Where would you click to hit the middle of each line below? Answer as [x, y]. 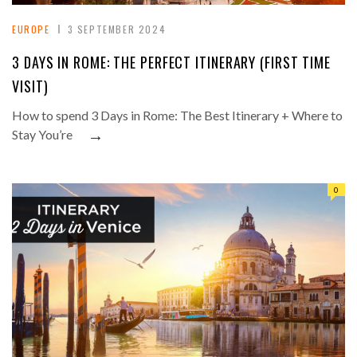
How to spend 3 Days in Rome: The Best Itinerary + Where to [177, 116]
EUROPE [31, 29]
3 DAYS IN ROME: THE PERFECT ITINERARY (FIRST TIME [172, 63]
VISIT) [30, 86]
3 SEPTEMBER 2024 [117, 29]
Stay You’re [42, 135]
